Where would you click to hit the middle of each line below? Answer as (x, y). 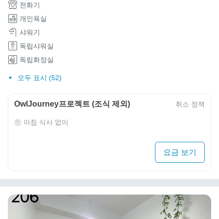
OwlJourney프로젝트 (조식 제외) (72, 104)
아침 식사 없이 (46, 122)
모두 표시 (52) (39, 78)
